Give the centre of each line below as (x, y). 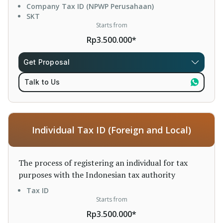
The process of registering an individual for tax (103, 163)
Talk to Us (42, 82)
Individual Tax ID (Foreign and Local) (111, 130)
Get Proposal (47, 62)
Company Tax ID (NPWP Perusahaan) (90, 6)
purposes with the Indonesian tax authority (97, 175)
